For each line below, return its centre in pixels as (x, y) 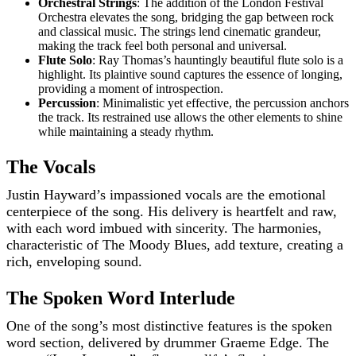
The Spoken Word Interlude (121, 298)
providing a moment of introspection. (131, 89)
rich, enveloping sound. (74, 262)
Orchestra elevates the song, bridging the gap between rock (186, 17)
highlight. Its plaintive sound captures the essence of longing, (190, 75)
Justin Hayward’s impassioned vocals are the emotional (166, 195)
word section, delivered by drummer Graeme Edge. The (168, 343)
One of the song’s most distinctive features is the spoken (169, 326)
